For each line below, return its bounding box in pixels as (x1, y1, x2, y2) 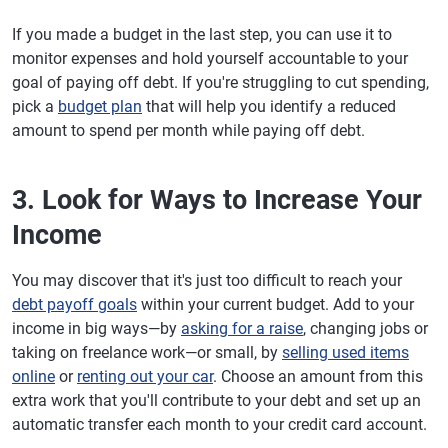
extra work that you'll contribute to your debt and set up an (12, 391, 421, 410)
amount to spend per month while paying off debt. (12, 121, 365, 140)
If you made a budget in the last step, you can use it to (12, 25, 392, 44)
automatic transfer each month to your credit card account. (12, 415, 427, 434)
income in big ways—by (12, 319, 181, 338)
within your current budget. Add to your (137, 295, 414, 314)
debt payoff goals (12, 295, 137, 314)
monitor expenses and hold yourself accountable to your (12, 49, 408, 68)
